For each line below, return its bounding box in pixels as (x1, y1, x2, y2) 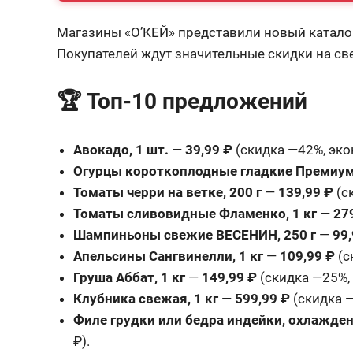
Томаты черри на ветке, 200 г (73, 184, 262, 200)
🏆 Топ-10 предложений (57, 88, 307, 114)
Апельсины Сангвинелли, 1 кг (73, 247, 264, 264)
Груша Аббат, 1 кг (73, 269, 186, 285)
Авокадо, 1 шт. (73, 141, 169, 158)
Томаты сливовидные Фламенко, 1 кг (73, 205, 318, 221)
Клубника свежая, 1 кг (73, 290, 219, 307)
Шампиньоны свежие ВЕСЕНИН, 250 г (73, 226, 317, 243)
